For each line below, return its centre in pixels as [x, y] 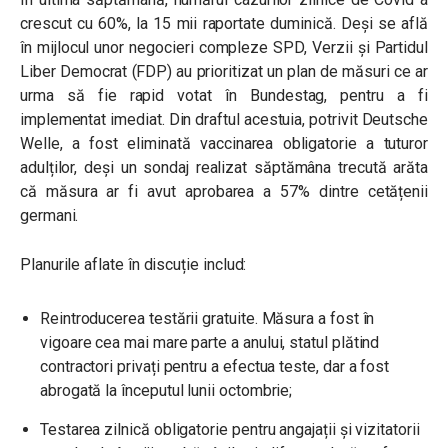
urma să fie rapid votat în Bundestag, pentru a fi [224, 95]
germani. [49, 215]
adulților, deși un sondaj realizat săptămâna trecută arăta [224, 167]
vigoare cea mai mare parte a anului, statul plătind [210, 342]
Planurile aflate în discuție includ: [133, 264]
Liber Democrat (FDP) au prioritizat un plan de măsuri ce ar [224, 71]
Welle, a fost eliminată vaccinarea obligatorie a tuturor [224, 143]
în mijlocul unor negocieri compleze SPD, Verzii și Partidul [224, 47]
